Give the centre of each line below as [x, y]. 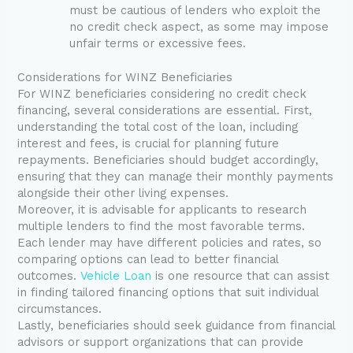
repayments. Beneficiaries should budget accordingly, [168, 160]
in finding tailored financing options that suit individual [168, 292]
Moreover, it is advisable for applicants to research [162, 209]
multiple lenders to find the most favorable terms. [162, 226]
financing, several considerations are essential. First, [165, 110]
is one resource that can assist [241, 275]
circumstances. [60, 308]
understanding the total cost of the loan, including [158, 126]
